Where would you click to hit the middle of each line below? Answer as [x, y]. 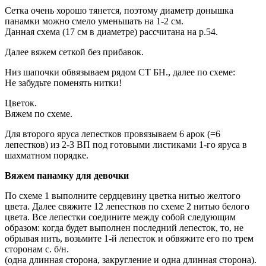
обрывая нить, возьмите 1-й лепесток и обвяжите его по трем [129, 238]
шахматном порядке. [47, 155]
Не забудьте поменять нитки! [63, 83]
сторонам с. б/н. [37, 249]
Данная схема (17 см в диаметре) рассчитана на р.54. [111, 31]
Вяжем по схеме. [39, 113]
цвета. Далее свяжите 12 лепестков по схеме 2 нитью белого [127, 206]
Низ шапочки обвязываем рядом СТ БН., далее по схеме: [120, 72]
